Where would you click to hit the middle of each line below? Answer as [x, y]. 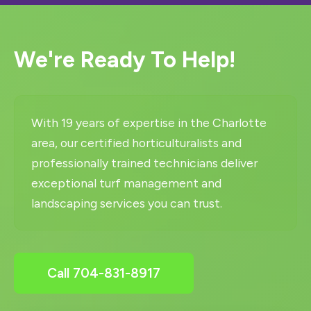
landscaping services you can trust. [127, 203]
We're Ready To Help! [125, 60]
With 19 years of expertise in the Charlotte [149, 123]
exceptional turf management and [126, 183]
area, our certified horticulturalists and [136, 143]
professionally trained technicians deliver [144, 163]
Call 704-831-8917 [104, 273]
